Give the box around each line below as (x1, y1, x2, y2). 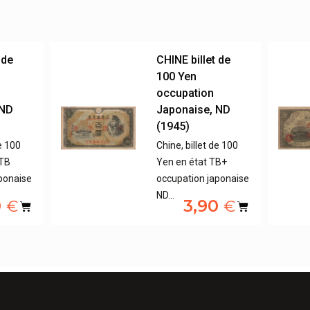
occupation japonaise (156, 173, 250, 185)
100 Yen (156, 70, 197, 84)
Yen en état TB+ (156, 156, 228, 168)
